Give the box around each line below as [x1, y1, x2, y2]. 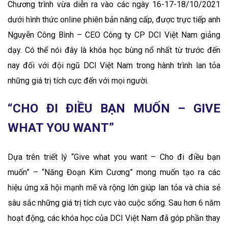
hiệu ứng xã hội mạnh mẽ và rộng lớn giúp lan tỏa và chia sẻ [8, 182, 220, 192]
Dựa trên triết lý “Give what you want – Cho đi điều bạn [8, 152, 220, 162]
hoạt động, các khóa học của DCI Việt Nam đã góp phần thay [8, 213, 220, 223]
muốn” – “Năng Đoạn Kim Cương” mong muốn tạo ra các [8, 167, 220, 177]
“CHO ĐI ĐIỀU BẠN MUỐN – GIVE [8, 101, 220, 116]
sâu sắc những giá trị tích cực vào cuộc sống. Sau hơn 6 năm [8, 197, 220, 208]
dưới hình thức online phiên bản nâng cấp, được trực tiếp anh [8, 14, 220, 24]
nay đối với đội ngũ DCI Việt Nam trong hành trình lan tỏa [8, 60, 220, 70]
